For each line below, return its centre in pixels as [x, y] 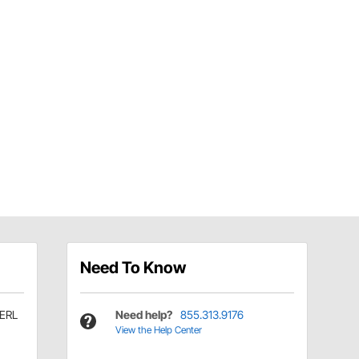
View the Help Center [158, 329]
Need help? [143, 314]
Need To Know [133, 267]
